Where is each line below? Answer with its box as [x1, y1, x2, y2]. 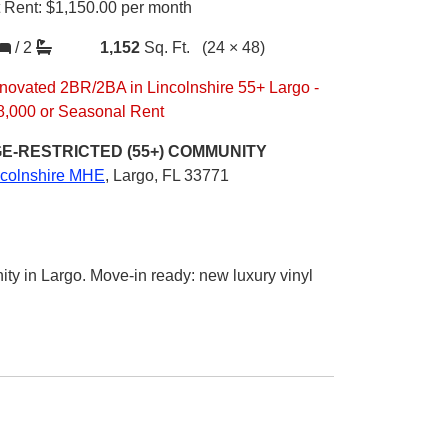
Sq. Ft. [140, 39, 190, 56]
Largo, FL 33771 [113, 167, 229, 184]
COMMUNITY [168, 143, 267, 160]
